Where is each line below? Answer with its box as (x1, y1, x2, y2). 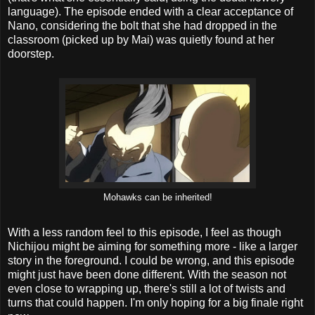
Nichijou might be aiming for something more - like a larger (8, 240, 297, 253)
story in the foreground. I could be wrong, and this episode (8, 255, 295, 267)
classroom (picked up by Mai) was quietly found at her (8, 34, 274, 46)
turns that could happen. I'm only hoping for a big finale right (8, 297, 303, 309)
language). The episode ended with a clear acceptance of (8, 6, 293, 18)
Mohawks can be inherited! (103, 193, 212, 203)
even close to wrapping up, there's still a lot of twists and (8, 283, 285, 295)
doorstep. (8, 48, 54, 60)
